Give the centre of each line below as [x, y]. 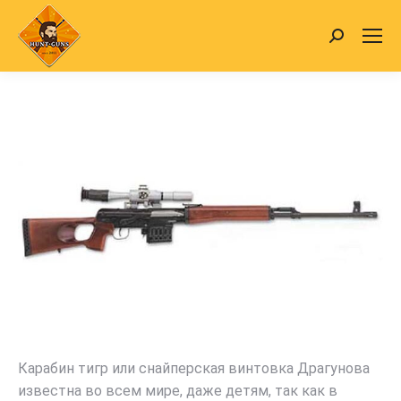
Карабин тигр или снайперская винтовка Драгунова [194, 368]
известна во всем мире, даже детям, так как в [178, 391]
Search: [352, 39]
